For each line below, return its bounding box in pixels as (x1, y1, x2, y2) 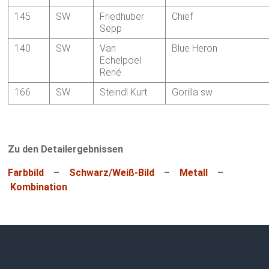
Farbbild (8, 167, 44, 179)
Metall (180, 167, 208, 179)
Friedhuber (100, 11, 145, 23)
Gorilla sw (172, 86, 213, 98)
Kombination (10, 181, 68, 193)
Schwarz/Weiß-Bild (69, 167, 155, 179)
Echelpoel (100, 55, 142, 67)
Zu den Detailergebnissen (8, 144, 124, 156)
